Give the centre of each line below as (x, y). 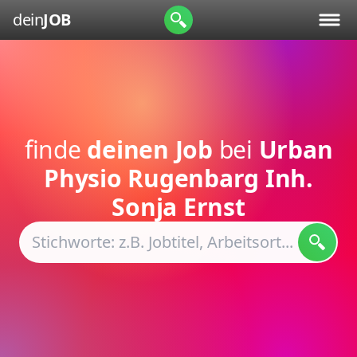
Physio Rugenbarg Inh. (178, 178)
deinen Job (150, 149)
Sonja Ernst (178, 207)
